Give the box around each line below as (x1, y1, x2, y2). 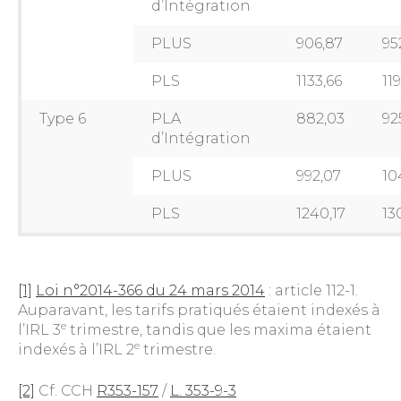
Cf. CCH (35, 382, 97, 399)
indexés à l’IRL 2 (18, 341, 134, 358)
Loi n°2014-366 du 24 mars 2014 (36, 282, 265, 299)
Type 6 (39, 110, 86, 127)
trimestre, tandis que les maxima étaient (66, 321, 371, 338)
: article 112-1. (265, 282, 358, 299)
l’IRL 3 (18, 321, 61, 338)
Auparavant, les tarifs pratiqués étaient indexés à (18, 302, 380, 319)
